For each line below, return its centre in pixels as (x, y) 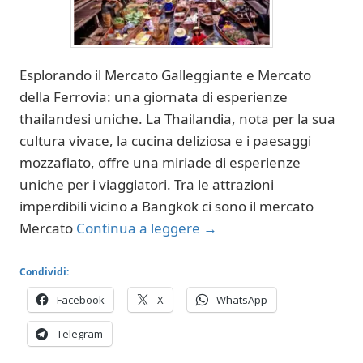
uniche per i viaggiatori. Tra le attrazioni (147, 184)
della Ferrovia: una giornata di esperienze (154, 97)
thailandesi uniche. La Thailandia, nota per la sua (177, 119)
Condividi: (44, 271)
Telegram (80, 333)
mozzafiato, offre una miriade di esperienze (160, 162)
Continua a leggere (140, 228)
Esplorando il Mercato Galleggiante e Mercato (165, 75)
